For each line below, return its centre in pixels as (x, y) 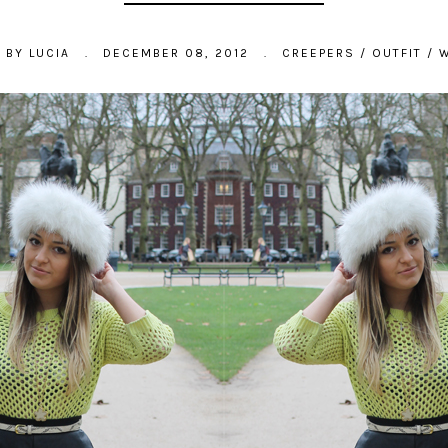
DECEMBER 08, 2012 (176, 53)
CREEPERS (319, 53)
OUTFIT (397, 53)
